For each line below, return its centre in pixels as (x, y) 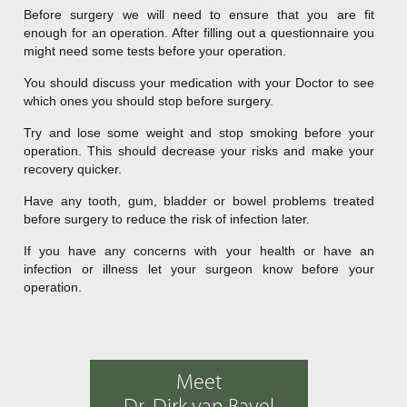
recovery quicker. (73, 169)
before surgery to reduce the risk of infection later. (167, 218)
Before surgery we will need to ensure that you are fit (199, 14)
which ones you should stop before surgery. (149, 100)
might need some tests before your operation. (155, 50)
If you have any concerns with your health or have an (199, 250)
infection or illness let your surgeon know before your (199, 268)
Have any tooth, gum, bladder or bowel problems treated (199, 200)
